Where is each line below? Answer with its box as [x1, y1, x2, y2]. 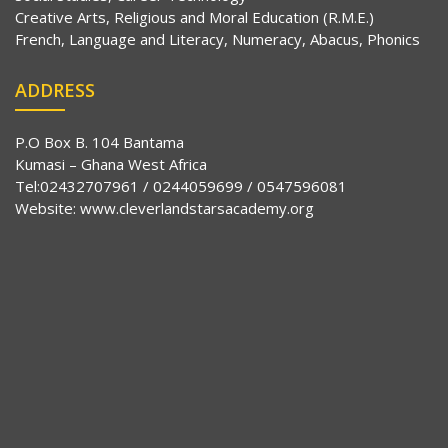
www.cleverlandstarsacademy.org [80, 197, 314, 218]
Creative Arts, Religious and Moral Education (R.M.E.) [15, 6, 374, 27]
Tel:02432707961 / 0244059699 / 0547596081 [15, 175, 347, 196]
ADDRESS [15, 77, 95, 102]
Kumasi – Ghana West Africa [15, 153, 207, 174]
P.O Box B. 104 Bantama [15, 131, 184, 152]
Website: [15, 197, 80, 218]
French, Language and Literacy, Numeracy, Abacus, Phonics [15, 28, 420, 49]
